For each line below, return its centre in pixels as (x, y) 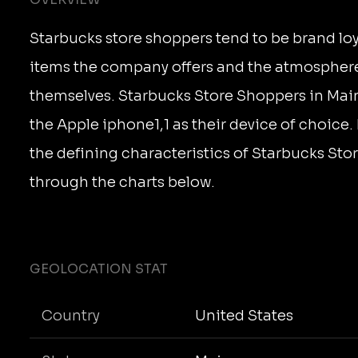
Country (71, 315)
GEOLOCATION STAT (99, 269)
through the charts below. (122, 182)
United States (244, 315)
